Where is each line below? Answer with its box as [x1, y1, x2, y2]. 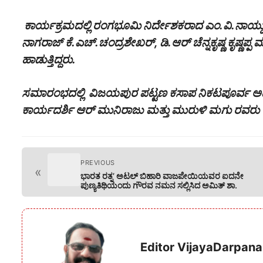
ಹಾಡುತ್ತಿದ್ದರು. [22, 52, 76, 66]
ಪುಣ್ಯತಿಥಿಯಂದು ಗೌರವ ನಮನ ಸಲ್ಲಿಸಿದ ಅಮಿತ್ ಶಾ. [80, 180, 237, 190]
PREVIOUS [80, 158, 115, 167]
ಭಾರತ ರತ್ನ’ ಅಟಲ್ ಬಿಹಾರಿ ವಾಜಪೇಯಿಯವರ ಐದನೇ [80, 170, 244, 181]
